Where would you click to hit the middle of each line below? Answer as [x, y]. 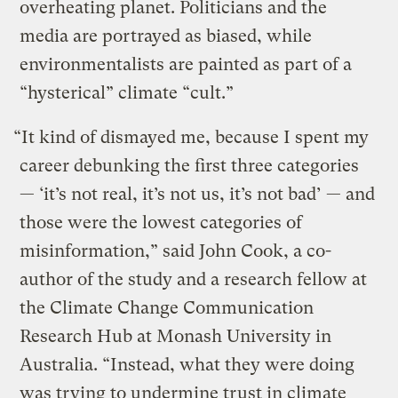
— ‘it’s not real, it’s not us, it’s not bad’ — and [198, 194]
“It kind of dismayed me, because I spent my [191, 137]
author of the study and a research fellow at [194, 279]
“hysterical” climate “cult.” [127, 92]
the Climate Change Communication [167, 307]
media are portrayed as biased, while [166, 36]
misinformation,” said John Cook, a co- [176, 251]
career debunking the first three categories [190, 165]
